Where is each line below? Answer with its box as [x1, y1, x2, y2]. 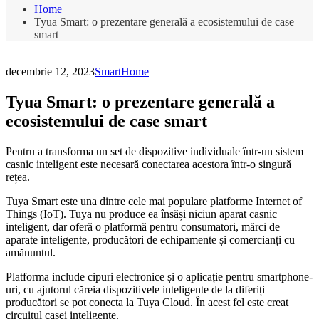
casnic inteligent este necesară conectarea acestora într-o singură [6, 157, 291, 170]
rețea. [6, 170, 30, 183]
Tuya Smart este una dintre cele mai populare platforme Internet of [6, 194, 302, 207]
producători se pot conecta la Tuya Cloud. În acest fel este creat [6, 296, 288, 308]
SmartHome [95, 65, 149, 78]
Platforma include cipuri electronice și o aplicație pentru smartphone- [6, 270, 313, 283]
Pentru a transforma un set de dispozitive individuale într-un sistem [6, 145, 303, 157]
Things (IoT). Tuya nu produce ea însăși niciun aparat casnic [6, 207, 277, 220]
